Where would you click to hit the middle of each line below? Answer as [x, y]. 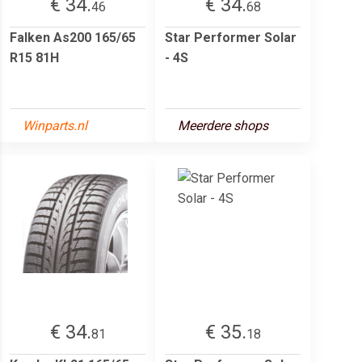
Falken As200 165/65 [73, 37]
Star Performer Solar [231, 37]
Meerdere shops [223, 125]
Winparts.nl [55, 125]
